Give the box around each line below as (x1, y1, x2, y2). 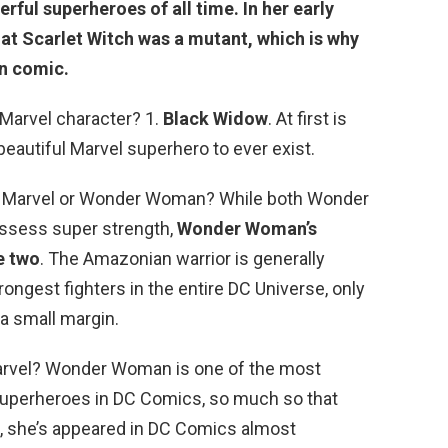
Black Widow (163, 107, 268, 129)
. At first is (268, 107, 347, 129)
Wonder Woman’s (177, 217, 317, 239)
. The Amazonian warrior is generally (40, 247, 325, 269)
